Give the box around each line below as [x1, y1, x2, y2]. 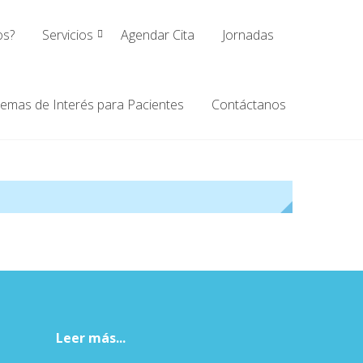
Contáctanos [211, 96, 287, 113]
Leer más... [56, 329, 126, 348]
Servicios [42, 26, 94, 44]
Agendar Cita [121, 26, 195, 44]
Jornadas [222, 26, 275, 44]
